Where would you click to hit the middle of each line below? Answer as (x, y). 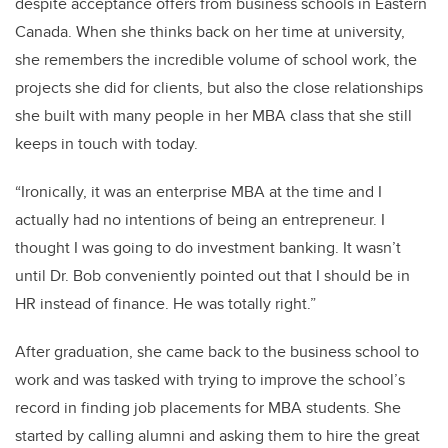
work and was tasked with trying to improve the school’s (210, 379)
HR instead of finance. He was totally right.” (165, 303)
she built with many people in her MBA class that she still (213, 115)
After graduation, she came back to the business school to (217, 351)
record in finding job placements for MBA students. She (208, 407)
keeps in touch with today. (108, 143)
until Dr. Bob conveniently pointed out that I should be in (212, 275)
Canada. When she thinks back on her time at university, (210, 31)
